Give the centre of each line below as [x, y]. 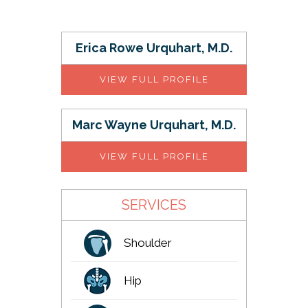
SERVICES [154, 205]
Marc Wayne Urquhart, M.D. [154, 124]
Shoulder [148, 242]
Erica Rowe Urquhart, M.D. [154, 47]
